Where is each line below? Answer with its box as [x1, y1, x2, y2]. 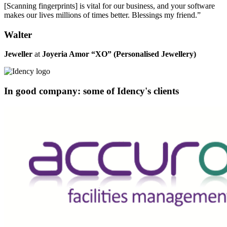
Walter [4, 29, 32, 40]
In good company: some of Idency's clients [4, 85, 179, 96]
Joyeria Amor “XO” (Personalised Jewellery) [42, 50, 196, 59]
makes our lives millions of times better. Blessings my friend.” [4, 10, 201, 19]
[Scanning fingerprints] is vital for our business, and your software [4, 1, 215, 10]
